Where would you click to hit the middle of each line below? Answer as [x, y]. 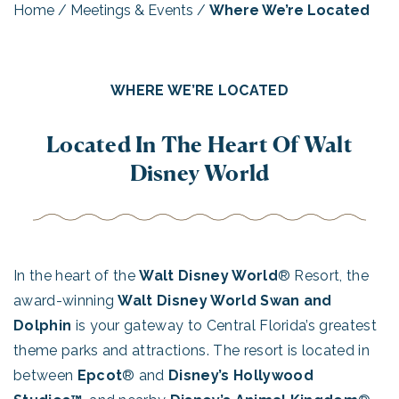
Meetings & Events [132, 10]
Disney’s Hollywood [241, 375]
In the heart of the [77, 276]
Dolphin [43, 326]
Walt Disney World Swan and [225, 301]
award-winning [66, 301]
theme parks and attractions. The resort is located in [191, 350]
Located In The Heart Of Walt [199, 144]
